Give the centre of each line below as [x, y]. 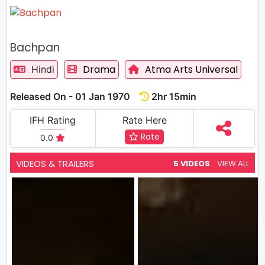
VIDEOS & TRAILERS [55, 164]
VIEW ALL [233, 163]
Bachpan [35, 48]
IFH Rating [53, 120]
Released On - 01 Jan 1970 [75, 96]
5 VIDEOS [191, 163]
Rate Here [144, 120]
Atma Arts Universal [191, 70]
